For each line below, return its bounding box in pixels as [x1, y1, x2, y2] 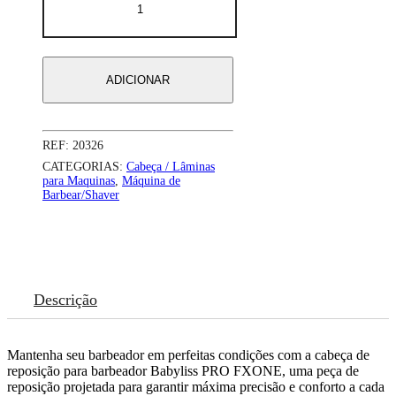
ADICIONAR [106, 72, 170, 87]
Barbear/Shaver [42, 187, 119, 202]
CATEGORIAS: [42, 159, 126, 173]
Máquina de [122, 173, 180, 187]
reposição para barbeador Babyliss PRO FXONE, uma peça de [7, 362, 359, 378]
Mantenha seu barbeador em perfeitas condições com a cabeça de [7, 346, 369, 362]
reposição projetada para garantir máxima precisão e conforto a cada [7, 378, 385, 394]
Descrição [34, 290, 97, 308]
